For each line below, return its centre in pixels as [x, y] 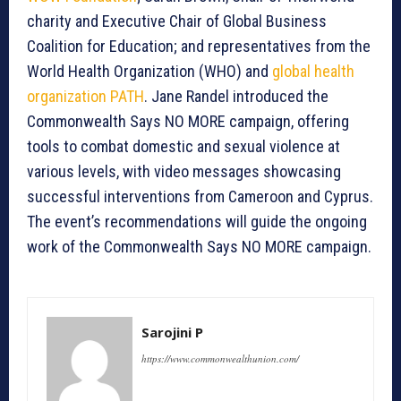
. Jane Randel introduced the [236, 97]
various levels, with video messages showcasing [184, 172]
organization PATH [85, 97]
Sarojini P [172, 333]
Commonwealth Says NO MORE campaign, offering [188, 122]
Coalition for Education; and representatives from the [199, 47]
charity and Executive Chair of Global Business [177, 21]
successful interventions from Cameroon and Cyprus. [200, 197]
